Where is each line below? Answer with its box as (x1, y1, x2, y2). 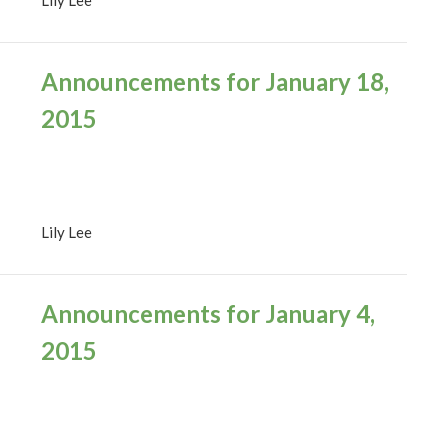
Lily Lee (40, 223, 92, 242)
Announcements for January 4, (40, 299, 375, 329)
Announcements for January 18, (40, 66, 389, 96)
